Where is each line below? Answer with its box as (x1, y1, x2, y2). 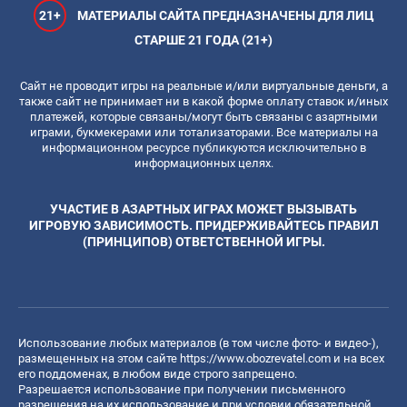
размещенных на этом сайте (18, 351, 180, 365)
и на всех (331, 351, 384, 365)
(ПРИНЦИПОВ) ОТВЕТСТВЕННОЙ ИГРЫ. (82, 233, 325, 249)
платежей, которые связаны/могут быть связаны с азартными (29, 109, 378, 124)
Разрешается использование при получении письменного (18, 382, 345, 396)
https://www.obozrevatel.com (180, 351, 331, 365)
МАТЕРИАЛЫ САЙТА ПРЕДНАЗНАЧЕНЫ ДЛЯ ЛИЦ (76, 7, 374, 23)
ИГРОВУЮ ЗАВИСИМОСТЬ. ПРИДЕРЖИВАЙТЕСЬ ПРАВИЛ (28, 217, 379, 233)
